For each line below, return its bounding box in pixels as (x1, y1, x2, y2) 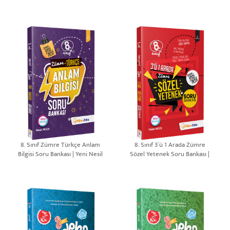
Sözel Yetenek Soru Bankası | (130, 150, 210, 160)
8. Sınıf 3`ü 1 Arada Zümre (134, 141, 205, 151)
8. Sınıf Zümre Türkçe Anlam (20, 141, 100, 151)
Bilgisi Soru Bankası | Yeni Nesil (17, 150, 103, 160)
